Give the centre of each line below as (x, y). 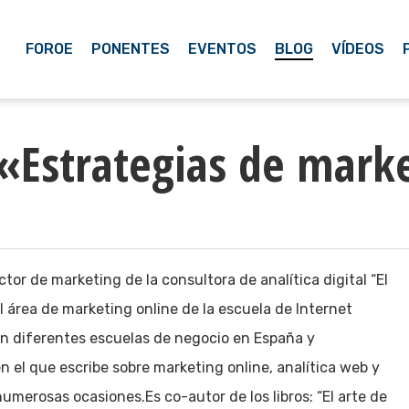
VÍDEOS (358, 49)
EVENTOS (222, 49)
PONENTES (131, 49)
